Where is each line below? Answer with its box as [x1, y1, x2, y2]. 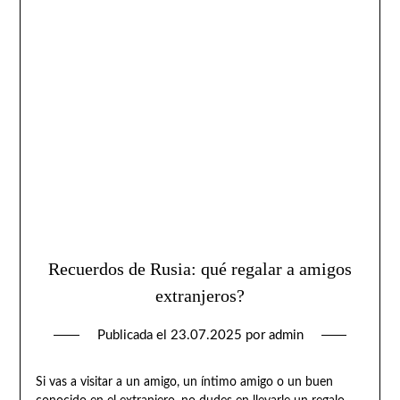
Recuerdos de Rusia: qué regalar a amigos [48, 258, 352, 279]
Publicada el [96, 328, 171, 342]
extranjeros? [155, 285, 245, 305]
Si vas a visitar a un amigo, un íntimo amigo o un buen [35, 375, 333, 388]
